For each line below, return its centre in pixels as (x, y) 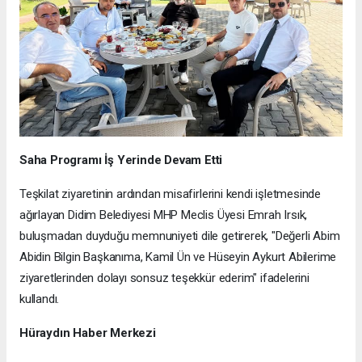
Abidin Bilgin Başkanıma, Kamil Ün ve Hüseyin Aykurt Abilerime (178, 257)
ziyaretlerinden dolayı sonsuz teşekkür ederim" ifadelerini (164, 278)
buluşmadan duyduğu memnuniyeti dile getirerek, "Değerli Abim (180, 236)
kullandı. (40, 299)
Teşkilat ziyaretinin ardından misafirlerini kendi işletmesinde (170, 194)
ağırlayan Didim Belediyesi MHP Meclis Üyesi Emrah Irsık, (164, 215)
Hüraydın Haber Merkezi (88, 333)
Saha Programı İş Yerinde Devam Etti (121, 160)
